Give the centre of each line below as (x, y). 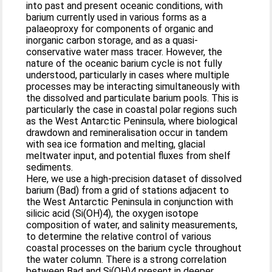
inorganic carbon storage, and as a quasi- (112, 40)
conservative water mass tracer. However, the (124, 52)
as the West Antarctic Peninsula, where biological (132, 121)
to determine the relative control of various (119, 236)
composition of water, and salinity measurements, (132, 225)
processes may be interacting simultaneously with (133, 87)
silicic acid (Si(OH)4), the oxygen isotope (113, 213)
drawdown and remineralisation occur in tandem (127, 133)
